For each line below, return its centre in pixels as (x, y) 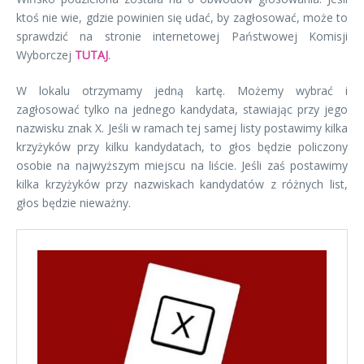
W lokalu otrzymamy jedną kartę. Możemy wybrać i (182, 91)
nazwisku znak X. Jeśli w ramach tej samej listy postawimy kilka (182, 128)
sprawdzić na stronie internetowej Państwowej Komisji (182, 37)
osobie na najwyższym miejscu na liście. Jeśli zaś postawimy (182, 166)
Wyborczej (45, 55)
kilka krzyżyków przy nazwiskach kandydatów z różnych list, (182, 184)
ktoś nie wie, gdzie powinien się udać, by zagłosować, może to (182, 18)
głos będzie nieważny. (74, 203)
